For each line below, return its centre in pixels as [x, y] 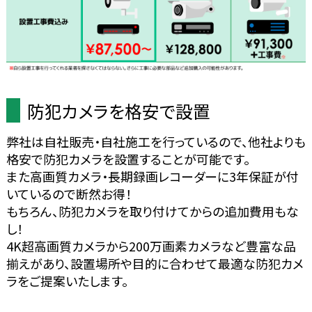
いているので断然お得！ [69, 194]
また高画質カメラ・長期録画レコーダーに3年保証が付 [152, 177]
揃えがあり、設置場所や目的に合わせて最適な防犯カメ [155, 264]
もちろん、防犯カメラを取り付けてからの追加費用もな [152, 211]
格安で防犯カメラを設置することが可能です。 [128, 159]
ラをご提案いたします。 [67, 281]
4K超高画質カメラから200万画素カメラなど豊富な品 [151, 246]
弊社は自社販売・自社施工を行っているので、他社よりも [156, 142]
